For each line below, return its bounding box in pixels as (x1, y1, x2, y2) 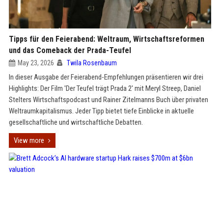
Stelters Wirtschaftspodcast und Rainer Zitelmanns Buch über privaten (8, 95, 208, 104)
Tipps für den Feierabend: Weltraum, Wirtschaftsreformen (8, 34, 204, 44)
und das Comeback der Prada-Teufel (8, 46, 131, 55)
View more (13, 136, 44, 145)
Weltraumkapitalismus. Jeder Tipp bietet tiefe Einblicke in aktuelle (8, 107, 194, 115)
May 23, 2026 (17, 59, 54, 67)
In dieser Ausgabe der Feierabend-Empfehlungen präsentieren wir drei (8, 73, 203, 82)
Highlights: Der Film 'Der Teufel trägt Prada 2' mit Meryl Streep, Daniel (8, 84, 201, 93)
